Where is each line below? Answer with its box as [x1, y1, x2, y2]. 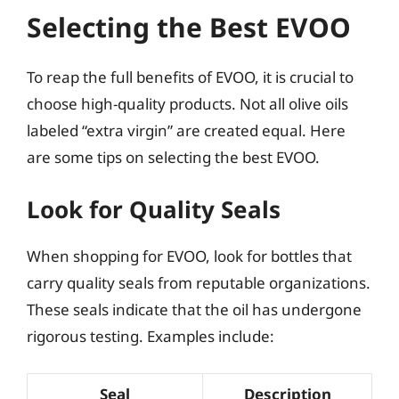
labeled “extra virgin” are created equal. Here [27, 119, 346, 141]
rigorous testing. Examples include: [27, 326, 274, 346]
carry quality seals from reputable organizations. [27, 273, 370, 293]
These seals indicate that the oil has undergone [27, 299, 362, 320]
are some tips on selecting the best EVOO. [27, 146, 320, 167]
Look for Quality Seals [27, 193, 281, 225]
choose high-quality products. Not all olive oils [27, 93, 348, 114]
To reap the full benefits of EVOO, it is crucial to [27, 66, 354, 87]
